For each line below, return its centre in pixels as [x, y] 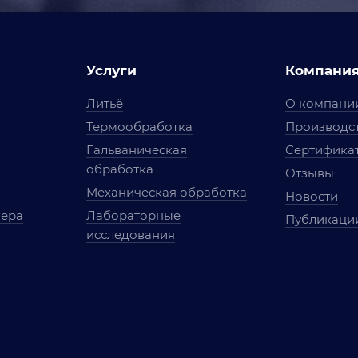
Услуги [111, 70]
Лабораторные [133, 215]
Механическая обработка [166, 192]
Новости [312, 196]
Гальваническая [136, 150]
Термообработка [139, 127]
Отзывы [310, 173]
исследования [130, 235]
